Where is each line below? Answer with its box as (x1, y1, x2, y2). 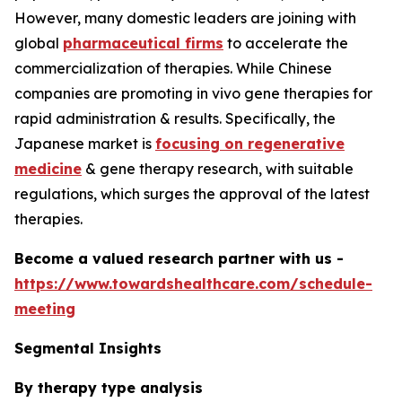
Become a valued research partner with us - (14, 249, 344, 268)
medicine (14, 160, 82, 179)
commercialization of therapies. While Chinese (14, 59, 332, 78)
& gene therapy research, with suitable (82, 160, 354, 179)
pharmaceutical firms (63, 34, 223, 53)
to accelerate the (223, 34, 348, 53)
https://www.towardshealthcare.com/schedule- (14, 275, 372, 293)
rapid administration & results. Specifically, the (14, 109, 336, 128)
